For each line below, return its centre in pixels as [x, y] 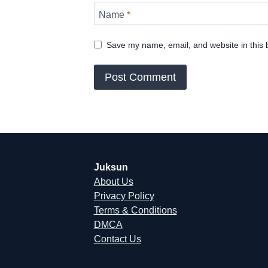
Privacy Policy [124, 196]
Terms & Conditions [135, 211]
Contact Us [117, 239]
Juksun [111, 167]
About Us [113, 182]
